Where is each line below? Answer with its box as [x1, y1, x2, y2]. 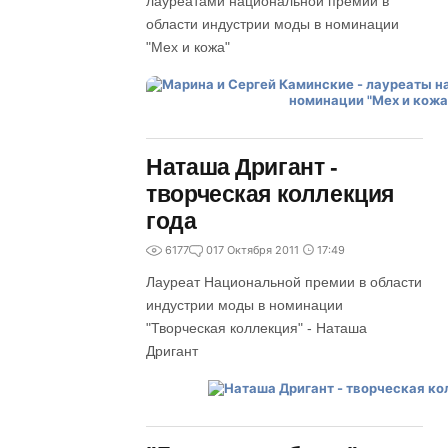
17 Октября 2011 [213, 243, 300, 257]
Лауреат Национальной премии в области [146, 274, 423, 290]
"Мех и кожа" [146, 39, 231, 55]
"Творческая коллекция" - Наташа [146, 320, 368, 336]
